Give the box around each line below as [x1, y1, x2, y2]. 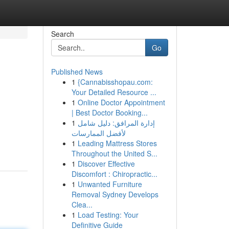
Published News [51, 66, 103, 77]
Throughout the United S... [71, 148, 157, 158]
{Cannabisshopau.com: [77, 77, 153, 87]
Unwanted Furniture [77, 179, 142, 189]
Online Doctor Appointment [77, 97, 165, 107]
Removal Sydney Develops [71, 189, 158, 199]
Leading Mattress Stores [77, 138, 157, 148]
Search [51, 29, 74, 39]
